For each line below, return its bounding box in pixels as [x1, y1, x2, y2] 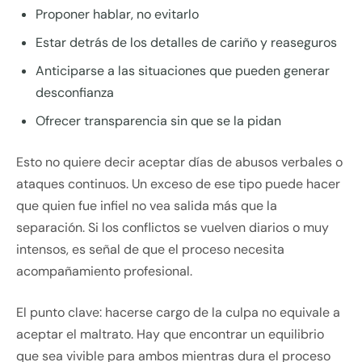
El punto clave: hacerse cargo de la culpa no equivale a [16, 304, 340, 322]
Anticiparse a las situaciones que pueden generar [36, 62, 330, 80]
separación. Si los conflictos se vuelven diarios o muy [16, 219, 329, 237]
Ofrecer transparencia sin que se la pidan [36, 112, 281, 130]
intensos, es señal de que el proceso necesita [16, 241, 284, 259]
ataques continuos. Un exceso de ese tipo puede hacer [16, 175, 340, 193]
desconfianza [36, 84, 114, 102]
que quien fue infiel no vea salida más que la [16, 197, 277, 215]
